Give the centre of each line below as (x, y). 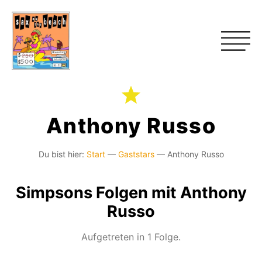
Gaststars (136, 154)
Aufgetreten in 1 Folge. (131, 237)
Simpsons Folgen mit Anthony (131, 193)
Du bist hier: (61, 154)
